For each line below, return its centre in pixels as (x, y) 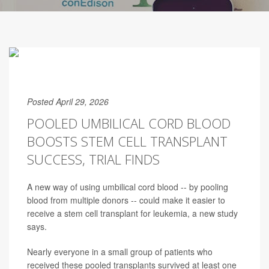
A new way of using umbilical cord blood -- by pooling (128, 187)
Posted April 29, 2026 (68, 101)
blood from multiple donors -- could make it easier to (126, 200)
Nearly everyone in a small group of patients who (120, 252)
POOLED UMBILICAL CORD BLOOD (129, 123)
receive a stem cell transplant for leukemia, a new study (132, 213)
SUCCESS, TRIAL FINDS (93, 159)
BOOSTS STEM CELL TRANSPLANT (127, 141)
